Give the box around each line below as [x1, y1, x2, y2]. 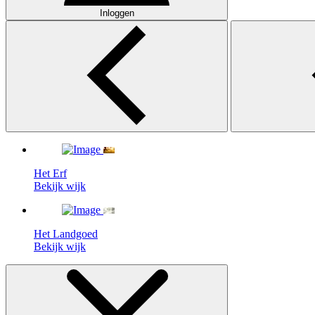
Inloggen [99, 8, 134, 18]
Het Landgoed [34, 228, 98, 240]
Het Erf [34, 167, 67, 179]
